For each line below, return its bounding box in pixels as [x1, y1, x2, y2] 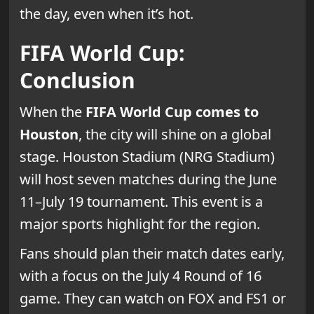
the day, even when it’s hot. [19, 4, 193, 24]
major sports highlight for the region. [19, 214, 260, 234]
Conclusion [19, 66, 135, 95]
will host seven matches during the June [19, 170, 277, 189]
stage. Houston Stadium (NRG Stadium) [19, 147, 275, 167]
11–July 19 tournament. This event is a [19, 192, 263, 212]
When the [19, 102, 86, 122]
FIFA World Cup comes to [85, 102, 259, 122]
